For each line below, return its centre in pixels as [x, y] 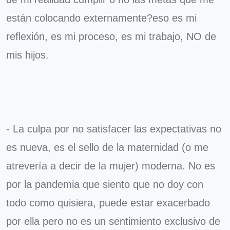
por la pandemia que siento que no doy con [105, 184]
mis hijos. [27, 55]
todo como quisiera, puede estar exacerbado [108, 203]
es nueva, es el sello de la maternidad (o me [107, 147]
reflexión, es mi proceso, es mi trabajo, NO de [111, 36]
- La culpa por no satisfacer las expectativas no [114, 129]
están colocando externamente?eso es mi [101, 18]
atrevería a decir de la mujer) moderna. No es [111, 166]
